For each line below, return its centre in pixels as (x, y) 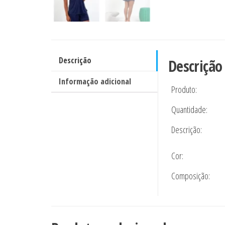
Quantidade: (189, 110)
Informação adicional (95, 82)
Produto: (184, 90)
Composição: (190, 176)
